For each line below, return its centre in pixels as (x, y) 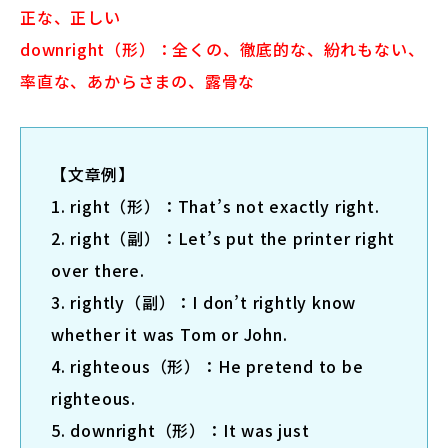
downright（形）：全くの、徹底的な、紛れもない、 (222, 48)
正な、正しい (70, 16)
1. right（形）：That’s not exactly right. (215, 205)
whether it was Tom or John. (172, 333)
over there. (98, 269)
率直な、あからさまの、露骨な (138, 80)
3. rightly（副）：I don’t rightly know (204, 301)
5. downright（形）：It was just (180, 429)
